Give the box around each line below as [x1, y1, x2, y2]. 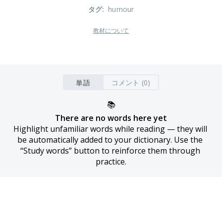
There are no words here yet [55, 112, 167, 123]
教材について [93, 27, 129, 34]
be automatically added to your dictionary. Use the [17, 134, 203, 145]
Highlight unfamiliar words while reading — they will [13, 123, 207, 134]
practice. [96, 156, 126, 167]
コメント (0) [111, 77, 151, 87]
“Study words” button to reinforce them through [20, 145, 200, 156]
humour [108, 4, 134, 14]
